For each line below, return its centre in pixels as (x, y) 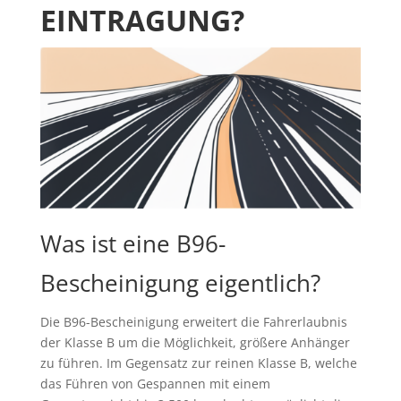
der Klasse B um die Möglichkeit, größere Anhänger (195, 343)
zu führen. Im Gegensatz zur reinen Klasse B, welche (198, 363)
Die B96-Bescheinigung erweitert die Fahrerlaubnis (193, 322)
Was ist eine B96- (132, 244)
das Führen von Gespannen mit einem (155, 384)
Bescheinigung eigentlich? (180, 283)
